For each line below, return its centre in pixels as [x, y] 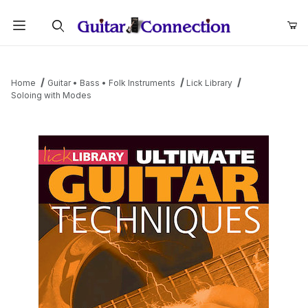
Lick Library [210, 83]
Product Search [56, 56]
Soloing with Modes [51, 96]
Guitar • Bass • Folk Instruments [111, 83]
